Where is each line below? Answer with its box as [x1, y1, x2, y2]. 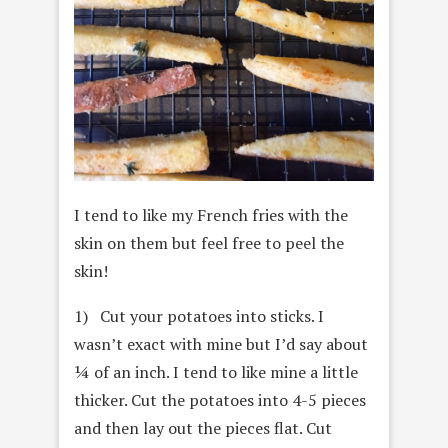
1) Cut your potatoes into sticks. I [74, 305, 324, 328]
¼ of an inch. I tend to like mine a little [74, 361, 358, 384]
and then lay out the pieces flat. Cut [74, 417, 332, 440]
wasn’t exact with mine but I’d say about [74, 333, 368, 356]
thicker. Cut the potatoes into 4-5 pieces [74, 389, 366, 412]
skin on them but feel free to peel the [74, 232, 344, 255]
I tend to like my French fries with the [74, 204, 348, 227]
